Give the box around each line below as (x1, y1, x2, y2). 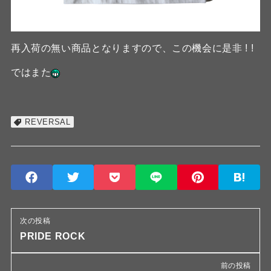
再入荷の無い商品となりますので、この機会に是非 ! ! (10, 43, 254, 54)
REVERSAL (25, 117, 71, 127)
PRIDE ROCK (19, 231, 86, 242)
